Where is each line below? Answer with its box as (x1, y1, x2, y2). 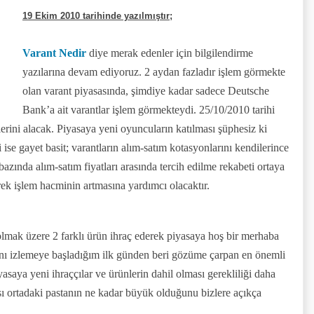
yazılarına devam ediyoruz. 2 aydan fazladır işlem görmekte (22, 65, 285, 78)
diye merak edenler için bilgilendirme (86, 46, 253, 59)
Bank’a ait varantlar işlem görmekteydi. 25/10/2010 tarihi (22, 103, 275, 116)
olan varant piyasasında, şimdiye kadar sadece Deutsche (22, 84, 269, 97)
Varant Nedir (22, 46, 86, 59)
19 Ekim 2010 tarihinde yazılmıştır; (22, 10, 172, 21)
